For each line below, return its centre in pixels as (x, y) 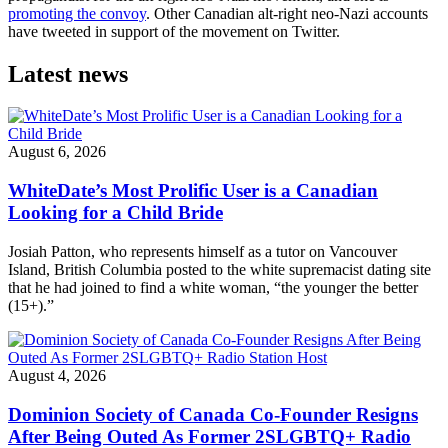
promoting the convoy (77, 13)
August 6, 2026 (57, 152)
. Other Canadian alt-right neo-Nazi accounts (287, 13)
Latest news (68, 73)
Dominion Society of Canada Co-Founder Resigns (213, 414)
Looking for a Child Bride (115, 213)
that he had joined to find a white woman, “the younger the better (213, 287)
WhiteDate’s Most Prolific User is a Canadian (193, 191)
